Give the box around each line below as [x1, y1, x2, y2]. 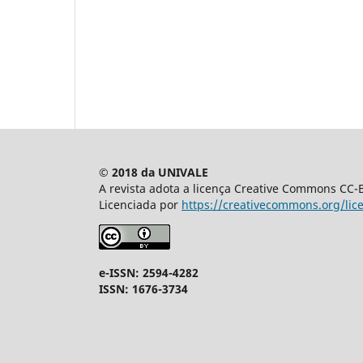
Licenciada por [99, 197, 181, 213]
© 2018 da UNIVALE [99, 164, 208, 181]
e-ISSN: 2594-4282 [99, 265, 199, 281]
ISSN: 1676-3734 [99, 281, 188, 297]
